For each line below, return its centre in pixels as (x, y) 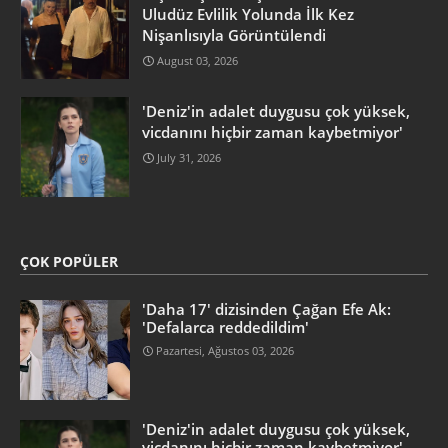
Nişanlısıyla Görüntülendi (234, 34)
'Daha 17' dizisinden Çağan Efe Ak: (266, 308)
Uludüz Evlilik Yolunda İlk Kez (248, 13)
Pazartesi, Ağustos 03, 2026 (225, 350)
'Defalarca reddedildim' (225, 326)
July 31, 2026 (189, 157)
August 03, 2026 (197, 60)
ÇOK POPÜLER (69, 261)
